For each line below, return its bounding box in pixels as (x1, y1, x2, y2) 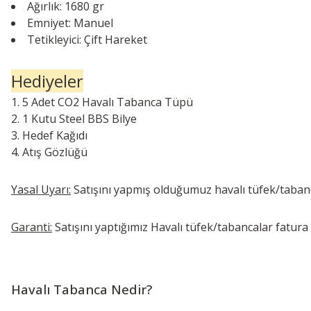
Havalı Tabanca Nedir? (11, 280, 152, 298)
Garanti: (11, 219, 52, 235)
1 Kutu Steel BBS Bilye (22, 110, 137, 126)
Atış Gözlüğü (22, 144, 87, 160)
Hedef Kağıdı (22, 127, 87, 143)
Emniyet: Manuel (27, 15, 113, 31)
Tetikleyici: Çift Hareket (27, 31, 147, 47)
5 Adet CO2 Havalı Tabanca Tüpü (22, 94, 193, 110)
